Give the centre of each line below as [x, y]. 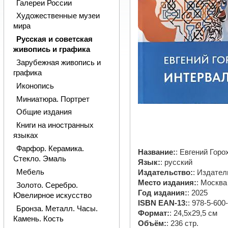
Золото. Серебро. [47, 185]
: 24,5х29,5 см [194, 213]
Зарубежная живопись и [58, 62]
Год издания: [163, 193]
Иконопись [35, 86]
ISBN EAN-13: [163, 203]
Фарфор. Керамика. [50, 149]
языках [25, 136]
